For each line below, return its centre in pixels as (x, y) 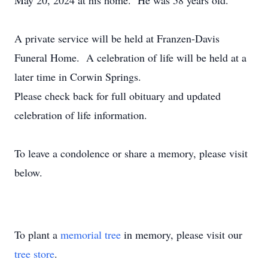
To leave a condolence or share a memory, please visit (131, 153)
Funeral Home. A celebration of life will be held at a (130, 57)
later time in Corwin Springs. (78, 77)
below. (30, 172)
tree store (34, 254)
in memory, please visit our (182, 234)
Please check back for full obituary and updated (118, 96)
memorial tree (91, 234)
